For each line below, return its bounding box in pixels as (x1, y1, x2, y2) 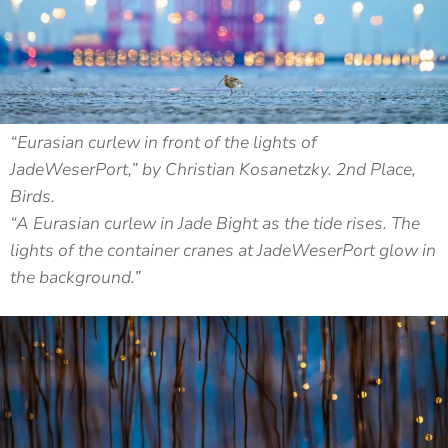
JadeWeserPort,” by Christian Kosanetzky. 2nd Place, (10, 157, 416, 181)
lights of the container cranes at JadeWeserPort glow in (10, 238, 436, 262)
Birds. (10, 184, 55, 208)
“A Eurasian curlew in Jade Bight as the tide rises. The (10, 211, 420, 235)
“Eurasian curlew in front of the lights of (10, 130, 317, 154)
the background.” (10, 265, 141, 289)
